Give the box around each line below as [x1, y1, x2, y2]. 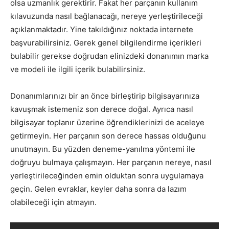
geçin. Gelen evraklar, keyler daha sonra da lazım [10, 184, 187, 194]
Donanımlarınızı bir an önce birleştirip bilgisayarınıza [10, 90, 199, 101]
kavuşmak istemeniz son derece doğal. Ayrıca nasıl [10, 104, 193, 114]
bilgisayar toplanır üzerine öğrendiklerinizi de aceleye [10, 117, 204, 127]
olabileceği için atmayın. [10, 197, 99, 207]
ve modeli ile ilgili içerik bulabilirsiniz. [10, 64, 147, 74]
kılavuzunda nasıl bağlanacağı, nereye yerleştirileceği [10, 11, 203, 21]
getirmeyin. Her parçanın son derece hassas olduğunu [10, 130, 206, 141]
